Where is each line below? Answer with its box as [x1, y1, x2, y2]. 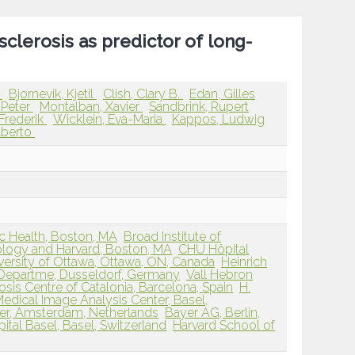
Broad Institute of [124, 228, 222, 244]
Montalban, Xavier [40, 98, 143, 114]
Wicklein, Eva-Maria [53, 111, 166, 127]
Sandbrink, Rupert [149, 98, 250, 114]
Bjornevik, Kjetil [9, 86, 97, 101]
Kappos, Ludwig [172, 111, 265, 127]
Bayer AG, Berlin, [165, 304, 261, 320]
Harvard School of [173, 317, 276, 333]
